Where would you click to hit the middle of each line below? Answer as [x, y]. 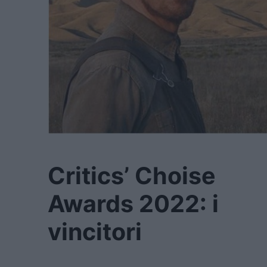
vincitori [95, 232]
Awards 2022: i [133, 204]
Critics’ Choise [132, 176]
